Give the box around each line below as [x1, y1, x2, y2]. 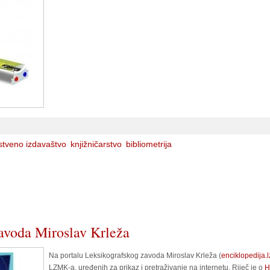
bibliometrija [126, 139, 172, 149]
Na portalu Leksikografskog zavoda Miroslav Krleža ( [49, 251, 221, 260]
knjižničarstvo [71, 139, 122, 149]
